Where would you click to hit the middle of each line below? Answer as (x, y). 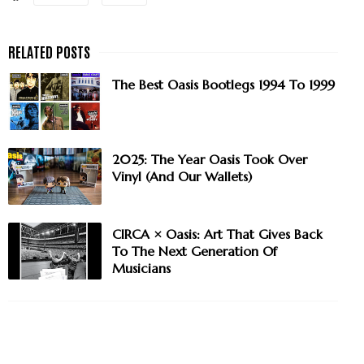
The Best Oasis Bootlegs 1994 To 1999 (223, 85)
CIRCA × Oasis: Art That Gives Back (217, 234)
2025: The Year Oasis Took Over (210, 160)
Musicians (141, 269)
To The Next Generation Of (195, 251)
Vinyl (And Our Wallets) (182, 177)
